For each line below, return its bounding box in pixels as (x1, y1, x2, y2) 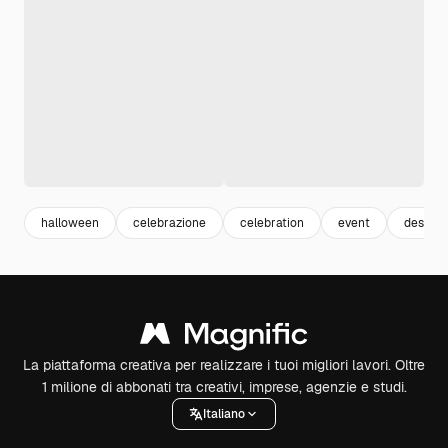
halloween (41, 214, 99, 231)
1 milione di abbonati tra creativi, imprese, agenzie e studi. (41, 378, 407, 396)
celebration (240, 214, 304, 231)
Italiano (203, 405, 245, 422)
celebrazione (133, 214, 206, 231)
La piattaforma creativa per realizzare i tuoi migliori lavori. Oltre (23, 356, 425, 374)
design (404, 214, 441, 231)
